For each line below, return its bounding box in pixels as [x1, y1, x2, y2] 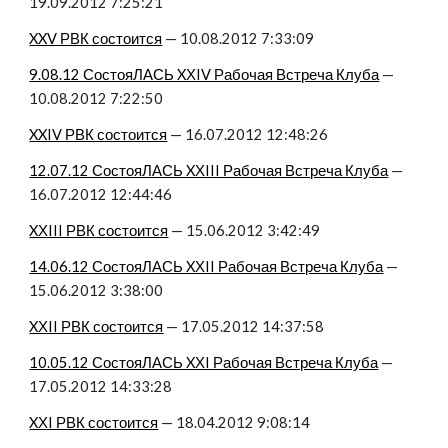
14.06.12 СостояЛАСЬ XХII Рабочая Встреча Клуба [29, 258, 384, 275]
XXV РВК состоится [29, 30, 163, 47]
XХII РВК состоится [29, 318, 164, 335]
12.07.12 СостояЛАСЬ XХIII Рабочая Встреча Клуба [29, 162, 389, 179]
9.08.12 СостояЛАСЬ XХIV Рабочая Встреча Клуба [29, 66, 380, 83]
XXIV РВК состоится [29, 126, 168, 143]
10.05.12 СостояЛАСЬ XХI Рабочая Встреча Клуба [29, 354, 379, 371]
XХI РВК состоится [29, 414, 159, 431]
